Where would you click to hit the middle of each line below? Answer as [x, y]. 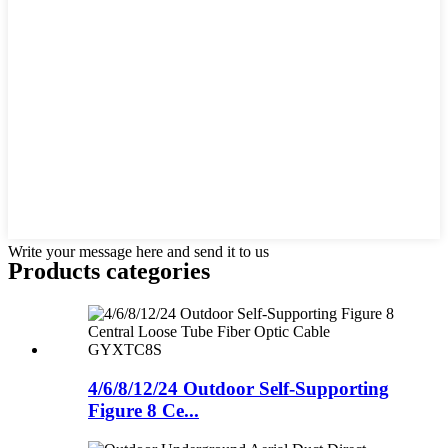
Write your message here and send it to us [138, 251]
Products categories [109, 271]
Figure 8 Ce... [143, 411]
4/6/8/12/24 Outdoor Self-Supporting [238, 389]
